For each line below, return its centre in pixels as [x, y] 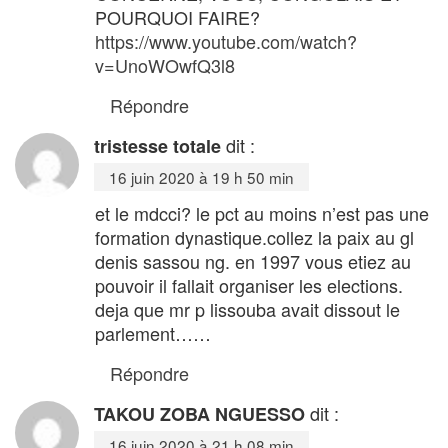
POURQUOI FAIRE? [177, 16]
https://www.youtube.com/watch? [226, 40]
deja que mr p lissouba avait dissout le [247, 308]
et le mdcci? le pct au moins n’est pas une [262, 212]
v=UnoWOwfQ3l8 [165, 64]
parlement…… [153, 332]
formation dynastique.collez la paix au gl [254, 236]
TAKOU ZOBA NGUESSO [199, 413]
